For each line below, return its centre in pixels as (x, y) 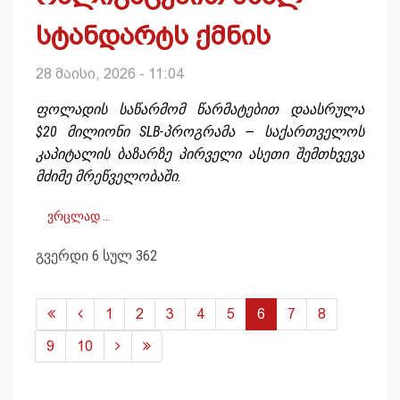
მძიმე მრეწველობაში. (108, 177)
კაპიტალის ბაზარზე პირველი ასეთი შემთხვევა (200, 154)
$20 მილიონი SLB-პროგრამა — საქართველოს (200, 132)
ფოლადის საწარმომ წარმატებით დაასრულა (200, 110)
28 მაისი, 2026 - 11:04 (110, 74)
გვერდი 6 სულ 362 (96, 256)
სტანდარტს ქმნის (153, 36)
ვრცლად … (79, 217)
